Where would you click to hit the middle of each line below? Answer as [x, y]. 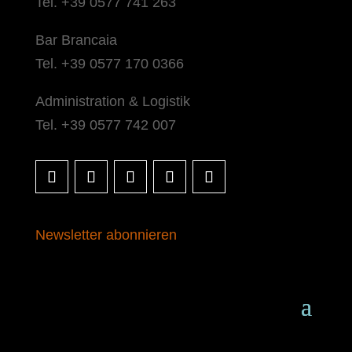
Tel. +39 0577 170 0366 [109, 64]
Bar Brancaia [76, 40]
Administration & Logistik [112, 101]
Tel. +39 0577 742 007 [105, 125]
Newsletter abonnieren [106, 235]
